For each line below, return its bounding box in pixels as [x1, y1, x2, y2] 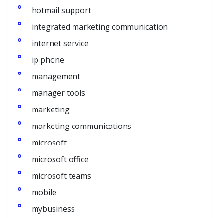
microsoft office [32, 154, 89, 164]
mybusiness [32, 203, 75, 214]
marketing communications [32, 121, 131, 131]
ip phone [32, 54, 64, 65]
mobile [32, 187, 56, 198]
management [32, 71, 80, 82]
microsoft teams [32, 170, 91, 181]
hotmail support [32, 5, 91, 16]
